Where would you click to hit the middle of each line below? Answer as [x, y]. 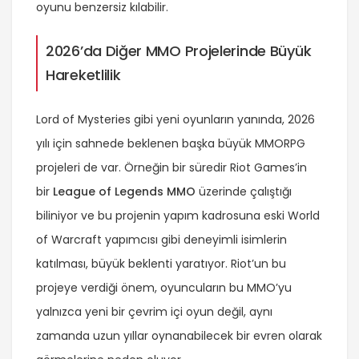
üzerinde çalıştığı [244, 191]
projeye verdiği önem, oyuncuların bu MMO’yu [164, 287]
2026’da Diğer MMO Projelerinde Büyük [179, 50]
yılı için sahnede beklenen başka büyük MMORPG [171, 143]
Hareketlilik [83, 75]
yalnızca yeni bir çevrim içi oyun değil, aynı [154, 311]
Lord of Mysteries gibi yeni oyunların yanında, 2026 [175, 119]
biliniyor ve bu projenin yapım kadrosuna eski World [178, 215]
